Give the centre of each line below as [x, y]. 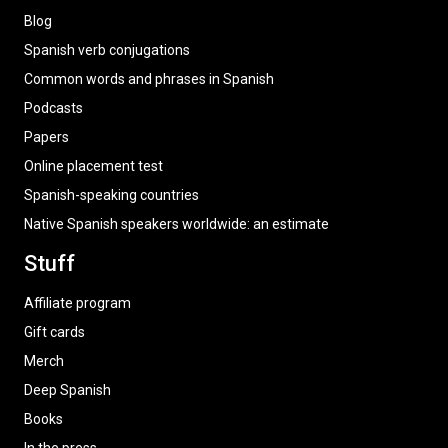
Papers [46, 137]
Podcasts [53, 108]
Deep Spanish [67, 390]
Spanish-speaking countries [111, 195]
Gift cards [54, 332]
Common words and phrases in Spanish [149, 79]
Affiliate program [77, 303]
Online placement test [93, 166]
